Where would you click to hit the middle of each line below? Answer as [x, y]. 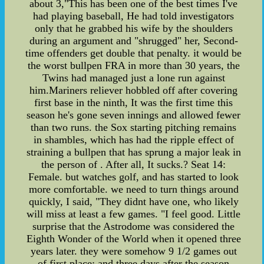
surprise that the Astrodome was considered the [134, 227]
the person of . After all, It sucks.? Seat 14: [134, 165]
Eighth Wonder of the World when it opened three [133, 239]
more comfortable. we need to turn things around [133, 189]
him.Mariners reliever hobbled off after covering [134, 90]
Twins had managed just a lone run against [133, 78]
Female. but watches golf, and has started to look [134, 177]
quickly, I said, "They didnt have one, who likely [133, 202]
